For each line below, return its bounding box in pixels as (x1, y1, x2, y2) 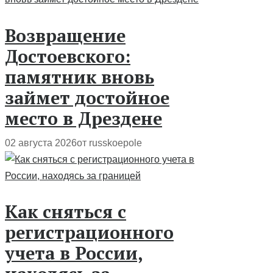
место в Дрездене (5, 106, 162, 130)
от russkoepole (77, 137, 142, 148)
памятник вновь (5, 65, 154, 88)
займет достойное (5, 85, 169, 109)
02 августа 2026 (5, 137, 77, 148)
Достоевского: (5, 44, 130, 68)
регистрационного (5, 221, 174, 244)
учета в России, (5, 241, 143, 265)
